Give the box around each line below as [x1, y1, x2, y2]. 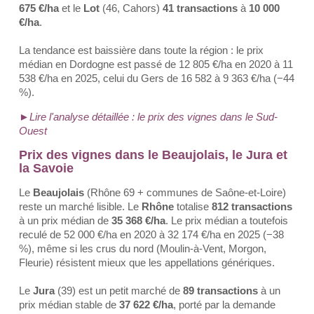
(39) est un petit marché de [57, 285, 183, 296]
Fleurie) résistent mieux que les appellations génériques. [19, 257, 275, 268]
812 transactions [212, 200, 292, 212]
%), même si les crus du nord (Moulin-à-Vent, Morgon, [19, 243, 266, 254]
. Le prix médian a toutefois [165, 214, 288, 226]
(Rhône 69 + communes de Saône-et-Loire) [87, 186, 286, 198]
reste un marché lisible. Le [19, 200, 142, 212]
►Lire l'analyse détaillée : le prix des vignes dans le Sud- [19, 111, 278, 123]
